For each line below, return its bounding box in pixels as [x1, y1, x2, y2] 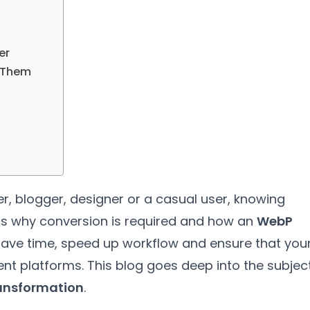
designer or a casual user [70, 190, 228, 208]
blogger [15, 190, 64, 208]
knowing [234, 190, 285, 208]
